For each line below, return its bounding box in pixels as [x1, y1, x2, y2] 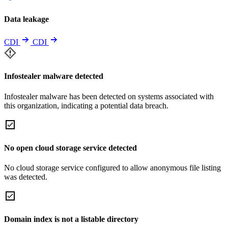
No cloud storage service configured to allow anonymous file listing [4, 163, 221, 173]
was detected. [4, 173, 47, 182]
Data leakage [4, 14, 49, 23]
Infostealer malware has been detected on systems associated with [4, 92, 214, 101]
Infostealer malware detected [4, 72, 103, 81]
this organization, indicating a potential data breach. [4, 101, 168, 110]
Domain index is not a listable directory [4, 215, 138, 224]
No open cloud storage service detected [4, 143, 137, 152]
